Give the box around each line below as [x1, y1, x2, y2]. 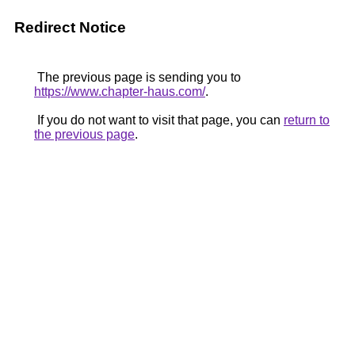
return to [284, 113, 330, 127]
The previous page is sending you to [34, 71, 241, 84]
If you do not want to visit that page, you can [34, 113, 284, 127]
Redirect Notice [14, 19, 126, 36]
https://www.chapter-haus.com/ [34, 85, 205, 98]
